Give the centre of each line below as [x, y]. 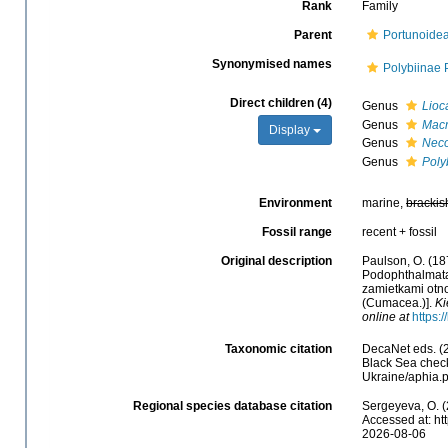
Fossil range [296, 232]
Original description [276, 261]
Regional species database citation [232, 405]
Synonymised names [271, 64]
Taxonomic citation [278, 348]
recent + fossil [399, 232]
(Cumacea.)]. [398, 303]
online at [385, 317]
